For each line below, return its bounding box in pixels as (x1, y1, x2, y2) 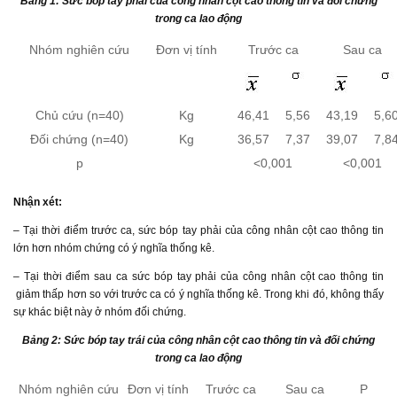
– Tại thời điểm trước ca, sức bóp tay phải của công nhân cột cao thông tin (13, 224, 384, 237)
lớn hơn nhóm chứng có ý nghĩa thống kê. (13, 242, 214, 254)
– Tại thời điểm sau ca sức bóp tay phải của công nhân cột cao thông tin (13, 270, 384, 283)
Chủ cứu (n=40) (35, 108, 124, 122)
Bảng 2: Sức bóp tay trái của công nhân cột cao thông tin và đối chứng (22, 334, 375, 346)
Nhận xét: (13, 196, 62, 208)
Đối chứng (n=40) (30, 132, 128, 146)
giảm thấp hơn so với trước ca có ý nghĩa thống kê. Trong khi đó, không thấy (13, 288, 384, 300)
